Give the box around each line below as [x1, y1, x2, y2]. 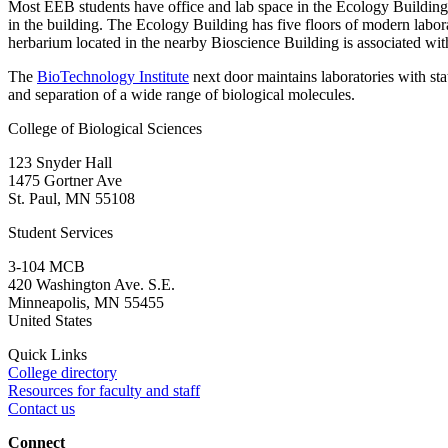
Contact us [8, 400, 75, 418]
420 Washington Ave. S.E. [8, 276, 175, 294]
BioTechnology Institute [37, 68, 189, 86]
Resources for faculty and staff [8, 382, 200, 400]
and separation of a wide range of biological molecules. [8, 86, 355, 104]
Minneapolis [8, 294, 86, 312]
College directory [8, 364, 117, 382]
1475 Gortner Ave [8, 172, 122, 190]
